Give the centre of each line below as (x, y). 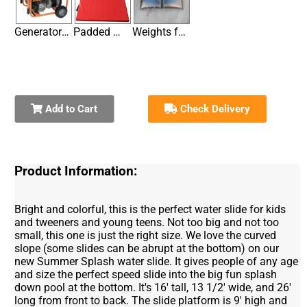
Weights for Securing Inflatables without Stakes (182, 32)
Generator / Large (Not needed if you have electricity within (66, 32)
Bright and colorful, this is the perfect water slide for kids (150, 210)
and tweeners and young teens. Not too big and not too (147, 223)
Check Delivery (214, 109)
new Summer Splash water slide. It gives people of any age (157, 262)
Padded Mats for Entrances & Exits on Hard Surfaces (117, 32)
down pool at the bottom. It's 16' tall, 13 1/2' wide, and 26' (153, 288)
